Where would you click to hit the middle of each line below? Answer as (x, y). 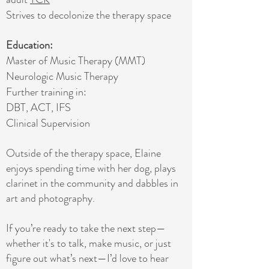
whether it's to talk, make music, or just (89, 243)
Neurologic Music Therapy (62, 76)
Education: (31, 45)
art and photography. (52, 198)
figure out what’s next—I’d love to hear (87, 258)
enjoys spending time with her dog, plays (91, 168)
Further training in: (46, 92)
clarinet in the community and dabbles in (92, 183)
